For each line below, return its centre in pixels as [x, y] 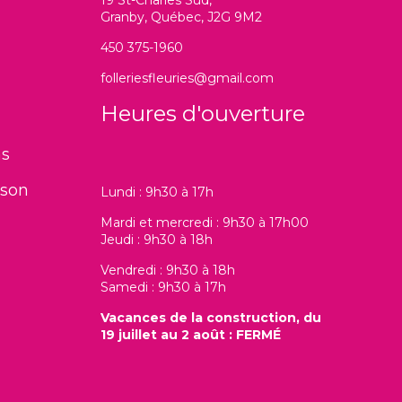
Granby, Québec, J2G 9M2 [181, 17]
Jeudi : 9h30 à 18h [157, 239]
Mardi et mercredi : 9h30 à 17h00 [205, 222]
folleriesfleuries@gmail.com [187, 78]
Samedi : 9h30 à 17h [163, 287]
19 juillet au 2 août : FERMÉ [191, 334]
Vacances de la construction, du [211, 317]
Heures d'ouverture [203, 113]
